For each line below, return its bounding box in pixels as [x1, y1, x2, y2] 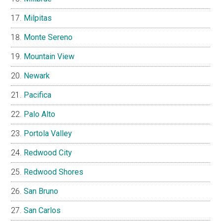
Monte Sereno [24, 33, 73, 42]
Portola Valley [24, 129, 73, 139]
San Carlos [24, 206, 61, 216]
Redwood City [24, 148, 73, 158]
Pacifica [24, 90, 52, 100]
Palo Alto [24, 110, 56, 119]
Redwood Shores [24, 167, 84, 177]
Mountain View [24, 52, 75, 62]
